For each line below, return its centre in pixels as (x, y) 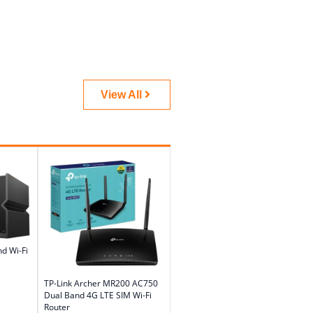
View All (121, 94)
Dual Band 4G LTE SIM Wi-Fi (98, 295)
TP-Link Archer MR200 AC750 (101, 283)
